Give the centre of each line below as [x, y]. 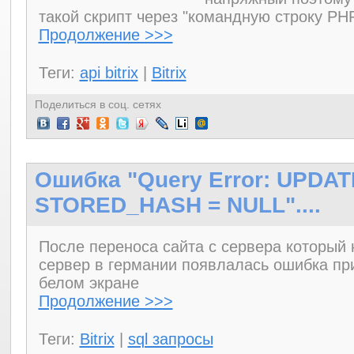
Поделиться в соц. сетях [98, 104]
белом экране [88, 283]
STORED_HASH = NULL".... [177, 205]
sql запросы [170, 339]
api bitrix [109, 73]
